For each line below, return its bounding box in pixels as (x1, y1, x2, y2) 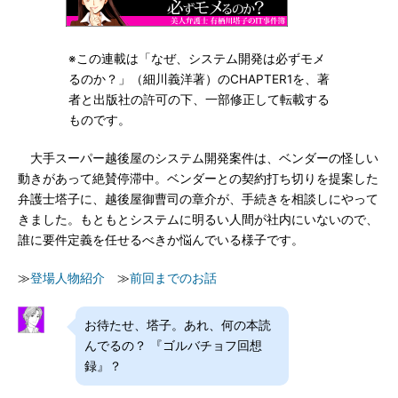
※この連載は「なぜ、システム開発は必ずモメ (68, 52, 325, 66)
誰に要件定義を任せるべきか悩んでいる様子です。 (18, 233, 304, 247)
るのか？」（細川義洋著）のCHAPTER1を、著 (68, 72, 330, 86)
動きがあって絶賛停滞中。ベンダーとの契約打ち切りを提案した (18, 171, 378, 186)
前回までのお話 (130, 271, 217, 285)
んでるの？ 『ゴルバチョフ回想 (84, 338, 262, 353)
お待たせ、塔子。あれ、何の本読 (84, 318, 271, 332)
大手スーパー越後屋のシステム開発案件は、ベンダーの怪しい (18, 151, 378, 165)
